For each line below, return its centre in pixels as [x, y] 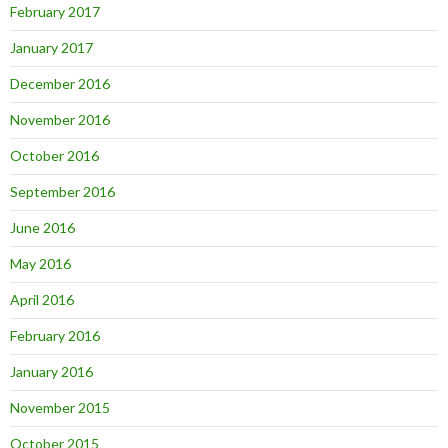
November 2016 [60, 120]
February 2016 [55, 336]
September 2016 [62, 192]
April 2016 [42, 300]
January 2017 [51, 48]
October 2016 [54, 156]
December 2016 [60, 84]
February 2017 [55, 12]
